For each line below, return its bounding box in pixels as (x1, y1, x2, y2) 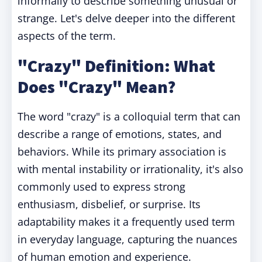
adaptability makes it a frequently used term (18, 215, 235, 229)
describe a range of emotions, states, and (18, 127, 222, 141)
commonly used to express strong (18, 180, 185, 194)
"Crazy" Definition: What (18, 54, 215, 77)
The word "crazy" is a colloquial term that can (18, 109, 240, 123)
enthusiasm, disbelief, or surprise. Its (18, 197, 201, 211)
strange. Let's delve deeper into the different (18, 11, 235, 25)
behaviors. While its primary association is (18, 144, 226, 158)
